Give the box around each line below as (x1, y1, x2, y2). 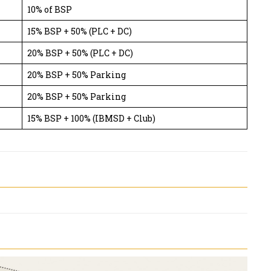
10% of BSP (27, 4, 72, 16)
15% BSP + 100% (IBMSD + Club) (27, 113, 155, 125)
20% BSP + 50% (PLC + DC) (27, 47, 133, 59)
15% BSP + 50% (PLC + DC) (27, 25, 132, 38)
